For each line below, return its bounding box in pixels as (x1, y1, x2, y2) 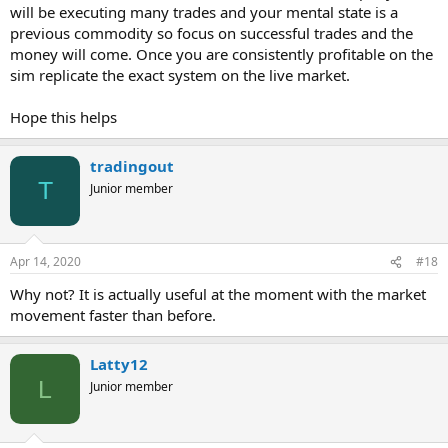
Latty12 (90, 354, 148, 374)
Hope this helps (10, 106, 117, 127)
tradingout (90, 155, 174, 176)
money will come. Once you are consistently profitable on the (10, 43, 433, 64)
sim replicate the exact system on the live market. (10, 64, 350, 85)
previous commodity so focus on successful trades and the (10, 22, 413, 43)
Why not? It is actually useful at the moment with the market (10, 284, 426, 304)
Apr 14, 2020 (10, 253, 81, 270)
